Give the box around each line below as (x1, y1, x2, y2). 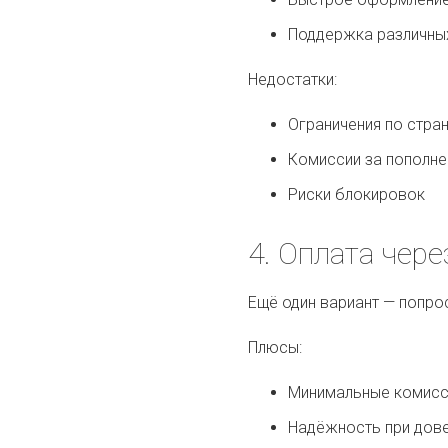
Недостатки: (248, 69, 338, 89)
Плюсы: (248, 337, 303, 357)
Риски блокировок (288, 184, 426, 204)
